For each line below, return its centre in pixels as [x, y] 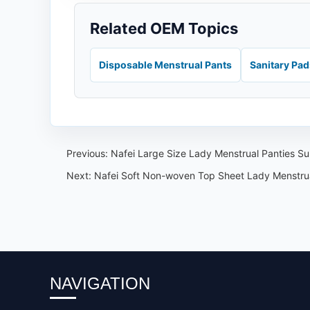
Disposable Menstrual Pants [165, 65]
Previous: [89, 153]
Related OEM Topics [164, 28]
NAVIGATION [100, 283]
